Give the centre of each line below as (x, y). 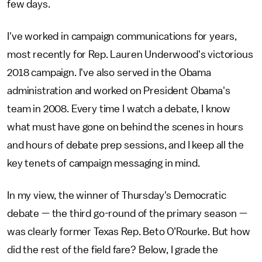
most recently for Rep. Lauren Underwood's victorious (130, 54)
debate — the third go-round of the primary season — (127, 213)
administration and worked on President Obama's (119, 91)
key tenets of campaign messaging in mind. (104, 163)
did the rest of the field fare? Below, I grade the (113, 250)
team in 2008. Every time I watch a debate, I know (119, 109)
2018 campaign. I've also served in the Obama (109, 73)
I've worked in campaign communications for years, (122, 36)
